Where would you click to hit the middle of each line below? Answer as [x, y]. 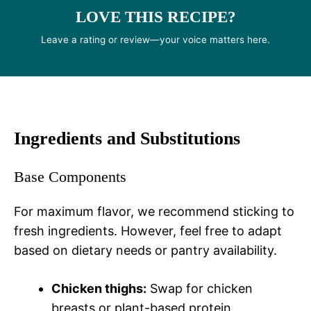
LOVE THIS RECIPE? [155, 17]
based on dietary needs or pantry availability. [145, 250]
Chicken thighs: [99, 288]
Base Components [70, 176]
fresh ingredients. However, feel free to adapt [148, 230]
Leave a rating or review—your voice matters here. [155, 39]
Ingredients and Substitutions [127, 138]
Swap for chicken [200, 288]
